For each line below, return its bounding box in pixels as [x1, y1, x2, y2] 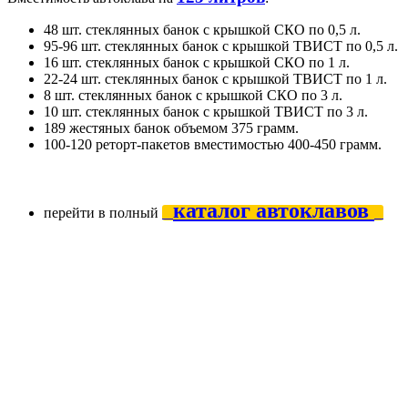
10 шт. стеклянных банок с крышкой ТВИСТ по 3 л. [44, 103, 368, 119]
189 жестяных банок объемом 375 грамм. [44, 119, 299, 136]
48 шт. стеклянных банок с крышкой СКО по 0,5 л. [44, 21, 361, 37]
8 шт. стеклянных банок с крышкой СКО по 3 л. [44, 87, 342, 103]
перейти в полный [44, 204, 162, 220]
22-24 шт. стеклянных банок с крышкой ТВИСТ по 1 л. [44, 70, 391, 87]
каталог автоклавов [173, 198, 374, 222]
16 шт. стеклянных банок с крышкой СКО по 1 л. [44, 54, 350, 70]
